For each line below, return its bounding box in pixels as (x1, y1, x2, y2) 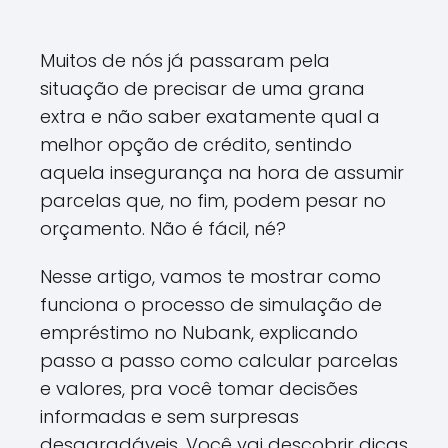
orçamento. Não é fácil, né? (40, 216, 286, 241)
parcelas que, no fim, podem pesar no (40, 188, 386, 213)
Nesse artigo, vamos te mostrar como (40, 264, 381, 289)
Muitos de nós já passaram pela (40, 48, 330, 73)
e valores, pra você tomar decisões (40, 376, 358, 401)
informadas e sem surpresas (40, 404, 299, 429)
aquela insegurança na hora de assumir (40, 160, 404, 185)
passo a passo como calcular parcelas (40, 348, 398, 373)
